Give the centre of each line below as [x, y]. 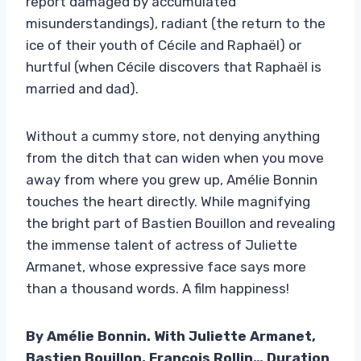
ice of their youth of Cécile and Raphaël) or [164, 45]
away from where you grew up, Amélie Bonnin [172, 179]
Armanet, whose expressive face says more [166, 266]
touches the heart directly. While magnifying [168, 201]
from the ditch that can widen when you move [175, 158]
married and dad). [82, 88]
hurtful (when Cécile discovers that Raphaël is [174, 66]
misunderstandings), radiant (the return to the [176, 23]
